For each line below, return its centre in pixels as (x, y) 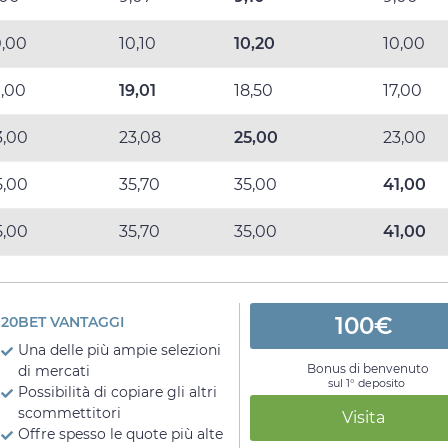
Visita (364, 418)
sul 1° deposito (366, 383)
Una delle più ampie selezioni (120, 350)
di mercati (54, 371)
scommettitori (70, 413)
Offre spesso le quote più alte (121, 434)
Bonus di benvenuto (368, 369)
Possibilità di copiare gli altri (118, 392)
